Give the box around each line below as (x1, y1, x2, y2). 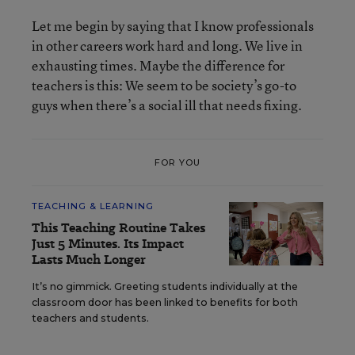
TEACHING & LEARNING (32, 200, 154, 212)
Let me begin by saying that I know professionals (32, 17, 314, 35)
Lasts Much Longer (32, 250, 146, 269)
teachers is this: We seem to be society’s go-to (32, 76, 296, 94)
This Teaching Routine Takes (32, 219, 205, 237)
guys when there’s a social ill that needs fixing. (32, 96, 302, 114)
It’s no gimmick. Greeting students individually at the (32, 281, 298, 292)
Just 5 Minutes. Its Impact (32, 235, 184, 253)
